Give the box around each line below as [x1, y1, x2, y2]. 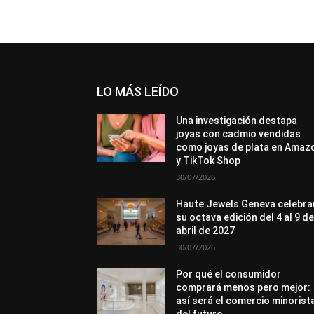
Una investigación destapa [176, 115, 298, 126]
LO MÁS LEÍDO [97, 84, 179, 99]
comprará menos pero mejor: [176, 282, 311, 293]
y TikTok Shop [176, 155, 241, 166]
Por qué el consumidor [176, 268, 282, 280]
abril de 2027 [176, 225, 235, 236]
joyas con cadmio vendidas [176, 128, 301, 139]
